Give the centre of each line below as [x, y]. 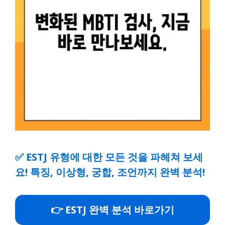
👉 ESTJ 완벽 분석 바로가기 [113, 209]
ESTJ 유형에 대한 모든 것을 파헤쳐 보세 [115, 157]
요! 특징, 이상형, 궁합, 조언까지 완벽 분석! [110, 172]
